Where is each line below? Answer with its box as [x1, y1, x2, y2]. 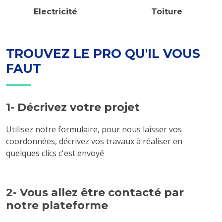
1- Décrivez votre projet [6, 101, 140, 113]
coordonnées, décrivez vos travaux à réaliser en [6, 136, 182, 147]
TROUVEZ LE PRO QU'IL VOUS [6, 46, 200, 61]
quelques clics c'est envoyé [6, 148, 104, 159]
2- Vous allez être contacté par [6, 186, 184, 199]
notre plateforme [6, 199, 108, 212]
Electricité [34, 7, 77, 16]
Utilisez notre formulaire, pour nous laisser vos [6, 124, 182, 135]
